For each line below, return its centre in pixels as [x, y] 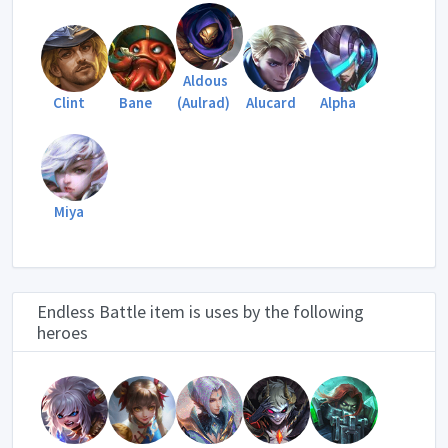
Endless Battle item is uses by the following [200, 312]
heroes [62, 333]
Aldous [205, 80]
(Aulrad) [203, 102]
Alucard [270, 102]
